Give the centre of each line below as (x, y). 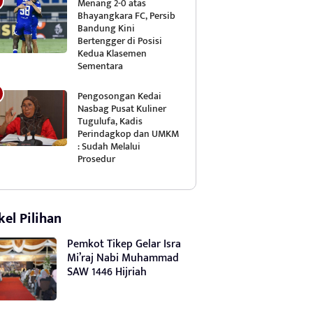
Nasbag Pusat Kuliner (122, 108)
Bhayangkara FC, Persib (126, 15)
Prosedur (96, 159)
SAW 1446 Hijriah (107, 272)
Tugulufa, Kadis (110, 121)
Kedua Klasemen (112, 53)
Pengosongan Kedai (119, 96)
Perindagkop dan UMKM (128, 133)
